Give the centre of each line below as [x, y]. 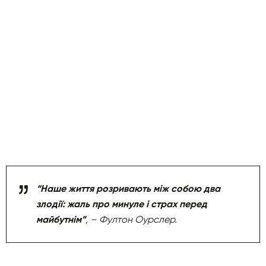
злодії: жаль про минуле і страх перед [122, 204]
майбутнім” [61, 219]
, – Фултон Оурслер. [131, 219]
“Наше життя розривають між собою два [128, 188]
